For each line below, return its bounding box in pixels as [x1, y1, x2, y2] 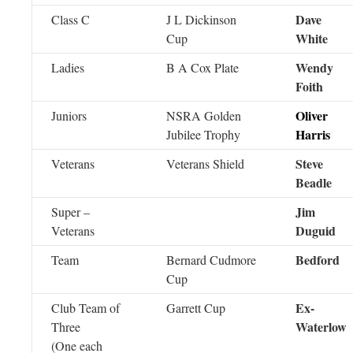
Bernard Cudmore [166, 251, 256, 268]
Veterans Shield [166, 155, 244, 172]
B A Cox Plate [166, 59, 239, 76]
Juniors [51, 107, 87, 124]
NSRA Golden [166, 107, 241, 124]
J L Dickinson [166, 11, 236, 28]
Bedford [295, 251, 340, 269]
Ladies [51, 59, 84, 76]
